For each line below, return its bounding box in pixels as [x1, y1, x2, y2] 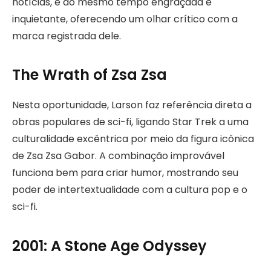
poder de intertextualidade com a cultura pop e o [12, 183, 247, 197]
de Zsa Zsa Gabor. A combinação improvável [12, 149, 224, 163]
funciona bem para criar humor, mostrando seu [12, 166, 238, 180]
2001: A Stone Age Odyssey [12, 235, 207, 256]
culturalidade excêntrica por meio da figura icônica [12, 132, 254, 146]
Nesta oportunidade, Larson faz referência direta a [12, 98, 252, 113]
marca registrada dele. [12, 28, 121, 43]
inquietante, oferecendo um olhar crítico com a [12, 11, 238, 26]
